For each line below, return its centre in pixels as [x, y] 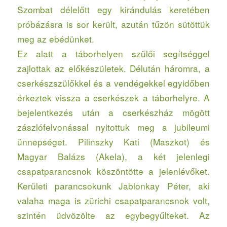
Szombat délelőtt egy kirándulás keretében [113, 10]
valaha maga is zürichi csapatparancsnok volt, [113, 201]
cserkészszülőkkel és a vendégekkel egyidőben [113, 83]
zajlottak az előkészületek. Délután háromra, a [113, 68]
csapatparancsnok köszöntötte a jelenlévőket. [113, 171]
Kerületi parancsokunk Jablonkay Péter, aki [113, 186]
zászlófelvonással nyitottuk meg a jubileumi [113, 127]
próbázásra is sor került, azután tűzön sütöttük [113, 24]
